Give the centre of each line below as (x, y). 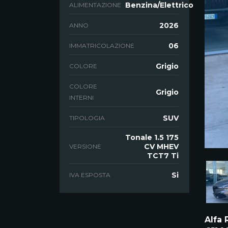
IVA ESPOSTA (90, 175)
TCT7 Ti (163, 156)
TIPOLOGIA (87, 118)
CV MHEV (161, 147)
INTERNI (81, 97)
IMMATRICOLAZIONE (102, 46)
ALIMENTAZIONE (95, 5)
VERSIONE (85, 146)
